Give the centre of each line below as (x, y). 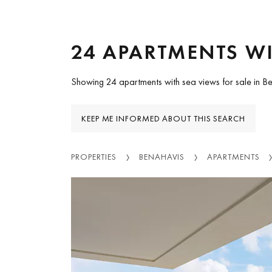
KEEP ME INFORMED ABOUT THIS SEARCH (163, 118)
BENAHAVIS (162, 156)
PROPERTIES (94, 156)
